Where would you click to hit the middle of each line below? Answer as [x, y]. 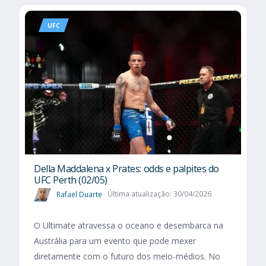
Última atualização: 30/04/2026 [159, 194]
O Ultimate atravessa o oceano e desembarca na [129, 225]
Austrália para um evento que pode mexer [115, 240]
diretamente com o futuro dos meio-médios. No [127, 256]
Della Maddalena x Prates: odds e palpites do [126, 169]
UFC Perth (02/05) [71, 180]
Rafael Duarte [79, 194]
